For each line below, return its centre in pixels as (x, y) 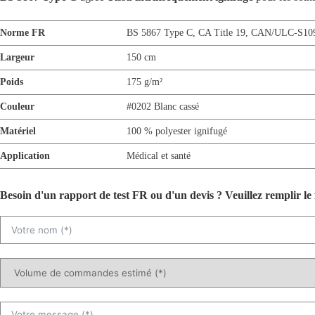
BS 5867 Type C (160, 32)
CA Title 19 (222, 32)
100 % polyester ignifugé (177, 131)
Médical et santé (159, 155)
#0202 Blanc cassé (163, 106)
